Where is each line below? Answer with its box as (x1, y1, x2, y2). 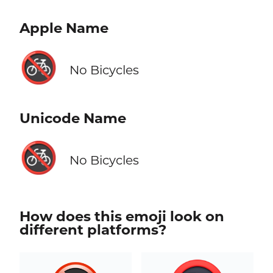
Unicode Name (19, 110, 126, 127)
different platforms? (19, 221, 166, 239)
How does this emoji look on (19, 208, 224, 225)
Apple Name (19, 19, 108, 37)
